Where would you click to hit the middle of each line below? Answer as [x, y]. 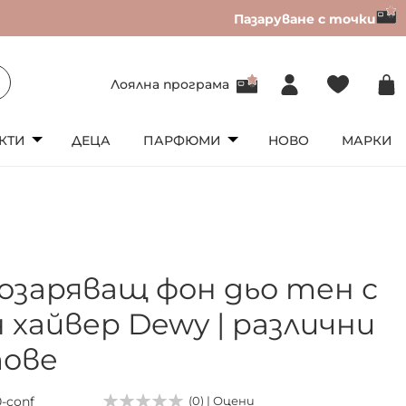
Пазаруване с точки [305, 19]
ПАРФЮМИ [183, 140]
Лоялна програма [170, 84]
